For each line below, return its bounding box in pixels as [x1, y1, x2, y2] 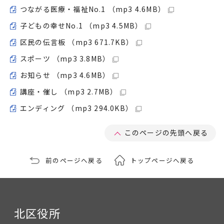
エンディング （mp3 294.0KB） [20, 103, 133, 113]
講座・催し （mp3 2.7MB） [20, 86, 118, 96]
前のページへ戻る [45, 155, 102, 165]
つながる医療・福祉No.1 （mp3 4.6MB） [20, 4, 165, 14]
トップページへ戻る [130, 155, 194, 165]
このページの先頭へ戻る [124, 127, 208, 137]
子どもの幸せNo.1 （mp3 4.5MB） [20, 20, 143, 30]
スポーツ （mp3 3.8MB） [20, 53, 110, 63]
